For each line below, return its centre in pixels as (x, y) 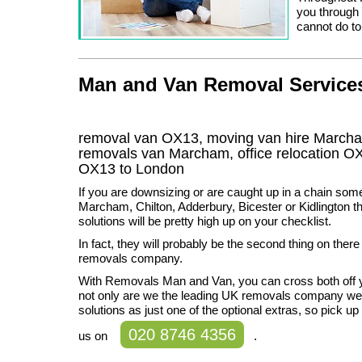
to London (150, 168)
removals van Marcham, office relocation (211, 153)
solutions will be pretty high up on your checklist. (205, 221)
